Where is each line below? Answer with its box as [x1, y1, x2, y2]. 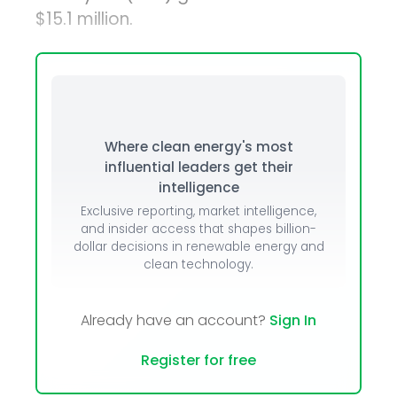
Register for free [141, 350, 256, 371]
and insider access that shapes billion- [81, 221, 316, 238]
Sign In [269, 310, 316, 331]
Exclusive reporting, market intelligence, [81, 203, 316, 221]
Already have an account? [81, 310, 269, 331]
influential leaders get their [104, 158, 293, 177]
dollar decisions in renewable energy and [73, 238, 324, 256]
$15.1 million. [35, 7, 134, 32]
